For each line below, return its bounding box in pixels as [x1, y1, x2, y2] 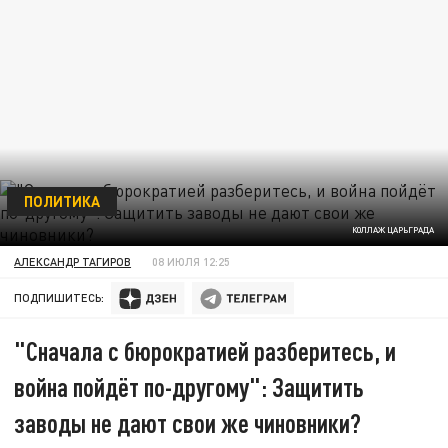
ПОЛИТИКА [23, 191, 100, 210]
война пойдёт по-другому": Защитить [14, 371, 365, 403]
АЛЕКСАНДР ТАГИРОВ [14, 254, 132, 268]
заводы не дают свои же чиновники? [14, 407, 362, 439]
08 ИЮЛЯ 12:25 [152, 254, 231, 268]
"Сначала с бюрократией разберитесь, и [14, 335, 397, 367]
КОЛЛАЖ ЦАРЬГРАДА [351, 225, 434, 236]
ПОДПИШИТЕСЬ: [14, 291, 105, 305]
